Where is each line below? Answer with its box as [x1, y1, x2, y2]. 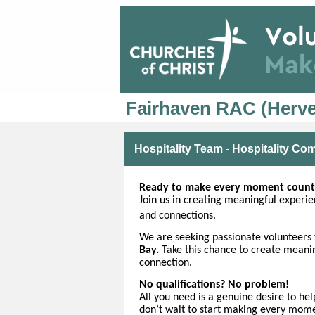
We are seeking [139, 232, 210, 244]
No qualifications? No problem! [139, 279, 289, 291]
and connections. [139, 210, 216, 221]
